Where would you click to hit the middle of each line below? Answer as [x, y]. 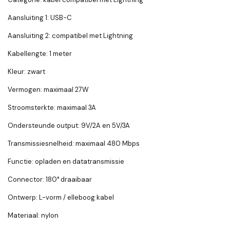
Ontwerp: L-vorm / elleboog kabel [61, 198]
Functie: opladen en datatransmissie [66, 162]
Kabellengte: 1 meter [40, 54]
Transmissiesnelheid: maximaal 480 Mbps [74, 144]
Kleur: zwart [26, 72]
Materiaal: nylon [33, 216]
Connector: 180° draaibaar [50, 180]
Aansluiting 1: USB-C [40, 18]
